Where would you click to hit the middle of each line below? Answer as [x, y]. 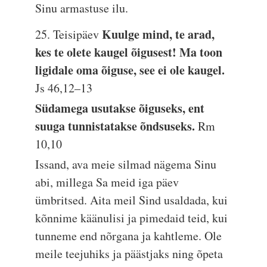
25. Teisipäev [69, 34]
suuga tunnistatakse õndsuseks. [117, 126]
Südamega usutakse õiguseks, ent [120, 108]
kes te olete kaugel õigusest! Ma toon [129, 52]
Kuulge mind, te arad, [159, 34]
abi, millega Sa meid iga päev [107, 182]
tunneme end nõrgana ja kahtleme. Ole [129, 236]
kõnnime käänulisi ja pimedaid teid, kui [132, 218]
